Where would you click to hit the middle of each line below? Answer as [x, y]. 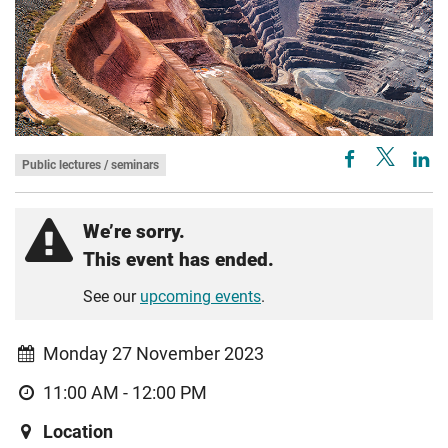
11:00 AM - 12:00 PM [124, 392]
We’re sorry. [134, 231]
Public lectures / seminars [90, 164]
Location [77, 431]
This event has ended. [178, 259]
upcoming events [200, 296]
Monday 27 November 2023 [153, 353]
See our [111, 296]
